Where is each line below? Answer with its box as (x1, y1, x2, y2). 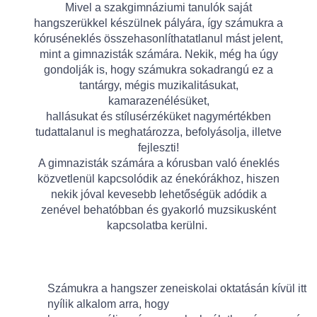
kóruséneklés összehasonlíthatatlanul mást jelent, (34, 33, 283, 45)
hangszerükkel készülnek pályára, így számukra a (34, 17, 283, 30)
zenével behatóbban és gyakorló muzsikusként (41, 204, 276, 217)
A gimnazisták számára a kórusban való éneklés (38, 157, 279, 170)
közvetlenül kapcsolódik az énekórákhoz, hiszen (38, 173, 279, 185)
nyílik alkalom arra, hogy (47, 297, 169, 310)
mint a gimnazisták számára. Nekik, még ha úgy (39, 48, 278, 61)
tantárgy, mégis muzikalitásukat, (79, 79, 238, 92)
